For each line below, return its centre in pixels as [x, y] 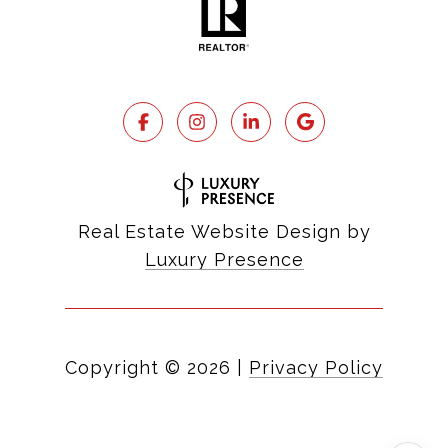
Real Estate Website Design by [224, 231]
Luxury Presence [224, 259]
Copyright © [123, 367]
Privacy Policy [316, 367]
